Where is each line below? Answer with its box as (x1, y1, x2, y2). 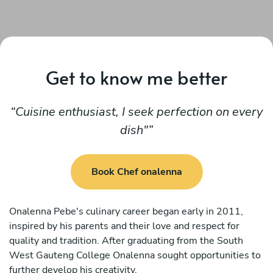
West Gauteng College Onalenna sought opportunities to (9, 248, 261, 262)
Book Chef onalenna (91, 165, 182, 179)
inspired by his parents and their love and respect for (9, 219, 239, 233)
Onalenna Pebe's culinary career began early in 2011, (9, 204, 243, 218)
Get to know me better (46, 65, 227, 90)
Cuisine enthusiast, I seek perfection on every (15, 104, 263, 120)
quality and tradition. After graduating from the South (9, 233, 243, 247)
